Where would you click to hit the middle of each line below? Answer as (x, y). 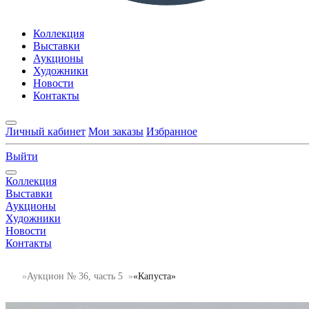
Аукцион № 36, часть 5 (75, 276)
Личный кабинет (46, 132)
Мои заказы (116, 132)
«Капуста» (154, 276)
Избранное (172, 132)
